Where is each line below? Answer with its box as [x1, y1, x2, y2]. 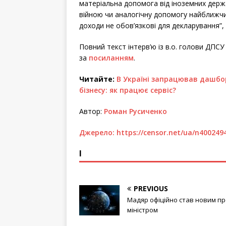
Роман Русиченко [104, 106, 167, 116]
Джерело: [79, 128, 117, 137]
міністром [127, 205, 158, 214]
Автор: [79, 106, 104, 116]
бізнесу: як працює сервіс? [79, 85, 176, 95]
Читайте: [79, 74, 117, 84]
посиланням [89, 53, 134, 63]
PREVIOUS [134, 184, 168, 193]
